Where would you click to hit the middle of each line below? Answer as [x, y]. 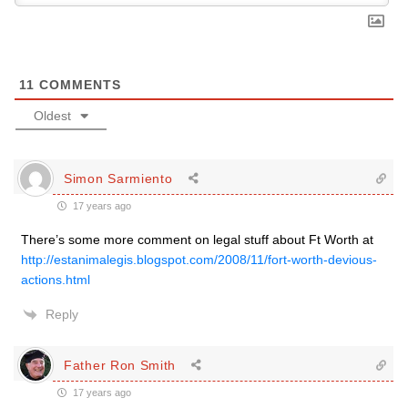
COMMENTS [78, 85]
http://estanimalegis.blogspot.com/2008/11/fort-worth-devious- [199, 260]
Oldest [52, 116]
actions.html [56, 280]
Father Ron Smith [120, 365]
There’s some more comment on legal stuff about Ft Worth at [197, 240]
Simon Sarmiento [118, 178]
